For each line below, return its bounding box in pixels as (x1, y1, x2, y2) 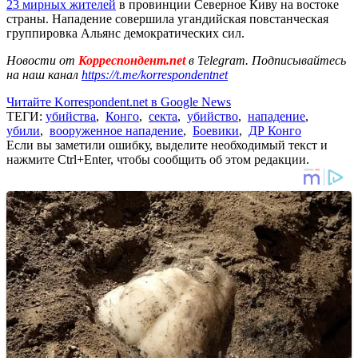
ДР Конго (249, 123, 301, 137)
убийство (187, 109, 238, 123)
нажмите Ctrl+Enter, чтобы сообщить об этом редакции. (6, 152, 309, 166)
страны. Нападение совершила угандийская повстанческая (6, 11, 328, 26)
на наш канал (6, 67, 82, 82)
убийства (46, 109, 96, 123)
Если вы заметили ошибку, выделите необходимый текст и (6, 137, 328, 152)
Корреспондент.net (75, 53, 189, 67)
